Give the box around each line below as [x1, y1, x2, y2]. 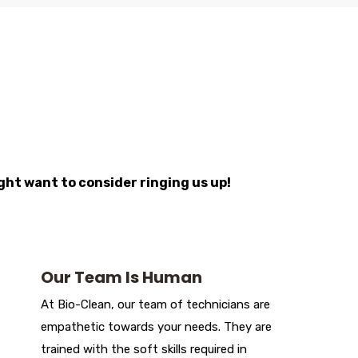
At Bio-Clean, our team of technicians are [41, 297, 270, 312]
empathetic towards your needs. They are [41, 320, 272, 335]
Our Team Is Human [41, 266, 202, 289]
